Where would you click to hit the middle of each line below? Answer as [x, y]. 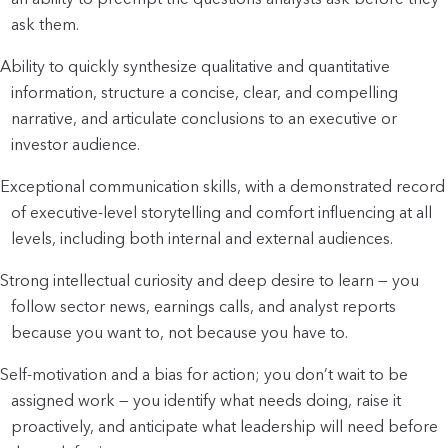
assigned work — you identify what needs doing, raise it [206, 400]
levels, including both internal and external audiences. [202, 238]
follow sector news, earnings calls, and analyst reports [204, 306]
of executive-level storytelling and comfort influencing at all [222, 212]
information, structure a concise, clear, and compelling [205, 92]
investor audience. [76, 144]
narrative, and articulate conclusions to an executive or [204, 118]
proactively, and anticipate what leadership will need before [225, 426]
